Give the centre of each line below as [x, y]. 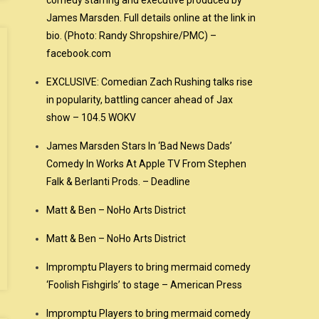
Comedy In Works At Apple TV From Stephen [147, 164]
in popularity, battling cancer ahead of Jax [140, 100]
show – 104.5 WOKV [91, 117]
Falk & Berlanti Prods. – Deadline [119, 182]
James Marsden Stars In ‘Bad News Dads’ [140, 146]
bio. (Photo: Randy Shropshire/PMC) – [132, 36]
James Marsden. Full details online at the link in [151, 18]
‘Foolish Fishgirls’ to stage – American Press [145, 285]
